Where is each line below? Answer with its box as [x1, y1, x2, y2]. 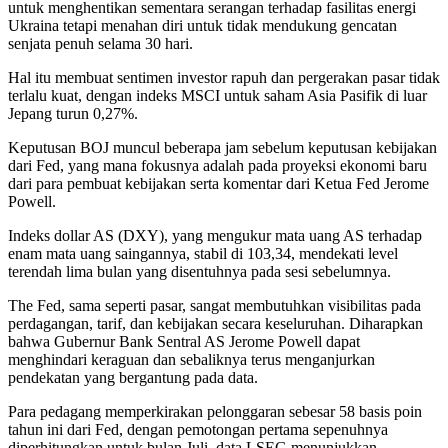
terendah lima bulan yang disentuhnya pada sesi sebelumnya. [8, 262, 391, 280]
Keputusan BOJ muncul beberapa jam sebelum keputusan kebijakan [8, 138, 437, 156]
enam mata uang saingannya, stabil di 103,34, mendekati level [8, 244, 398, 262]
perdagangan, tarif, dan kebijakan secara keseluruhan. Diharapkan [8, 314, 423, 332]
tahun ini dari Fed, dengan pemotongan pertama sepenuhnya [8, 420, 388, 438]
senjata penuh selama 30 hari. [8, 34, 193, 52]
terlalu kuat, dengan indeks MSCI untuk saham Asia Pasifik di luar [8, 86, 427, 104]
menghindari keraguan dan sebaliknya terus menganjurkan [8, 350, 375, 368]
